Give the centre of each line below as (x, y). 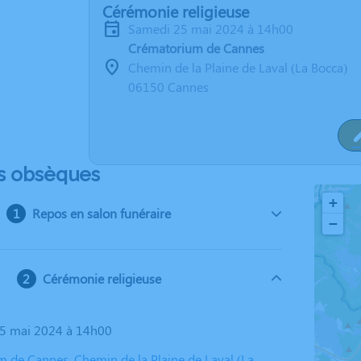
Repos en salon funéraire (102, 213)
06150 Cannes (168, 87)
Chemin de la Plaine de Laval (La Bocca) (238, 67)
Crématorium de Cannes (196, 48)
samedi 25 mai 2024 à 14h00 (214, 29)
